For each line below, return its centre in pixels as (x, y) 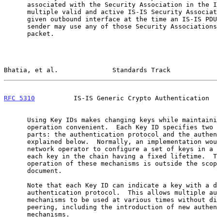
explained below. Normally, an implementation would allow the (15, 141)
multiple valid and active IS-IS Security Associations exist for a (15, 12)
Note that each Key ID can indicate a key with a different (15, 185)
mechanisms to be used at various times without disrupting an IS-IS (15, 200)
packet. (15, 33)
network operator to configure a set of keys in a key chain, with (15, 149)
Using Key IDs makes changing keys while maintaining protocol (15, 120)
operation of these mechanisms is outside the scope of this (15, 163)
